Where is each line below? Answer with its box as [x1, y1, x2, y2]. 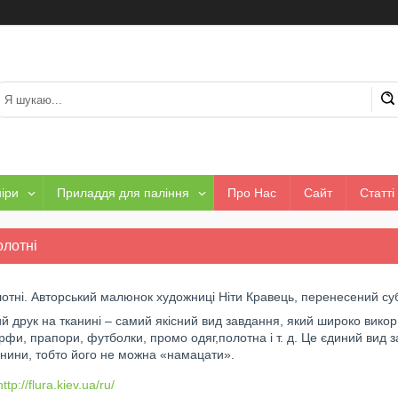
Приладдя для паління [57, 186, 189, 200]
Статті [360, 186, 394, 200]
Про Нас [227, 186, 276, 200]
